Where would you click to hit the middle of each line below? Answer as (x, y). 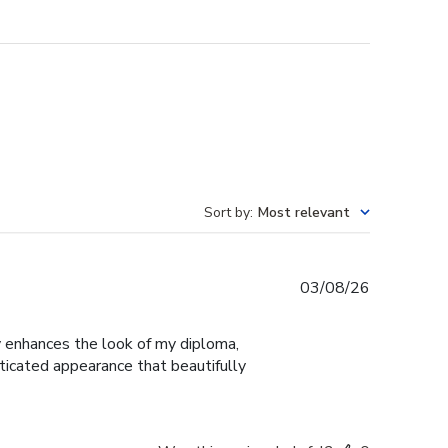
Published (404, 287)
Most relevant (304, 213)
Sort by (227, 213)
